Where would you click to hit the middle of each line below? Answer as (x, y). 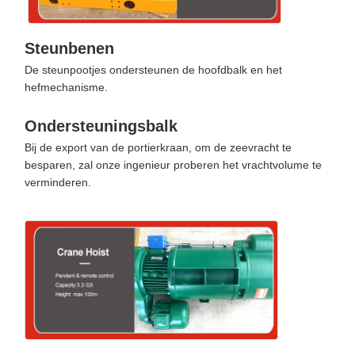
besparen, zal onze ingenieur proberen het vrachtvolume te (173, 165)
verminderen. (57, 183)
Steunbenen (69, 49)
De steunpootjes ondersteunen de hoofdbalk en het (153, 70)
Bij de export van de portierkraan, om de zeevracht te (158, 148)
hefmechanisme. (66, 88)
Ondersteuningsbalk (101, 126)
